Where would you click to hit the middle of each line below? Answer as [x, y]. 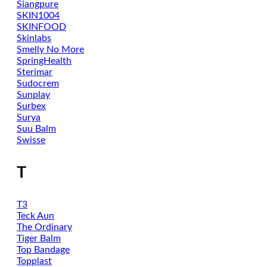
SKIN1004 [38, 15]
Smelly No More [50, 49]
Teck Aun [35, 216]
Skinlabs [34, 38]
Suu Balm [36, 129]
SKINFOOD [41, 27]
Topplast [34, 261]
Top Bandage [43, 250]
